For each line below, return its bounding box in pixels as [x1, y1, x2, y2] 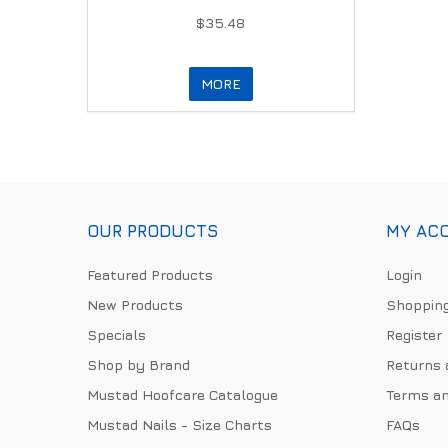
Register [385, 325, 442, 343]
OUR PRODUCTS [87, 220, 218, 241]
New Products [87, 295, 183, 313]
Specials [87, 325, 146, 343]
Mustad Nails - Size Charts [87, 415, 272, 433]
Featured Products [87, 265, 213, 283]
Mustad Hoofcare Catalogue [87, 385, 278, 403]
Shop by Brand [87, 355, 190, 373]
